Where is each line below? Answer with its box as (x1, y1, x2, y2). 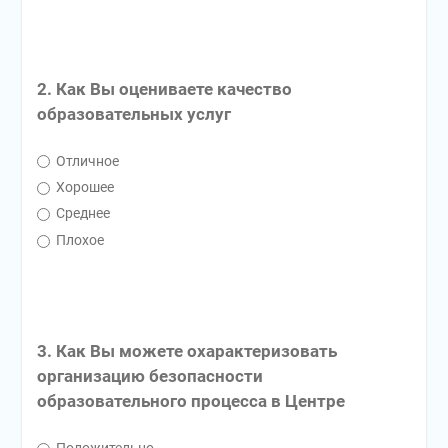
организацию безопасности (36, 365, 263, 386)
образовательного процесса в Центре (36, 390, 345, 411)
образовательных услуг (36, 103, 231, 124)
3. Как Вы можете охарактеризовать (36, 340, 337, 361)
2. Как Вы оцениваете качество (36, 78, 292, 99)
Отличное (52, 152, 119, 169)
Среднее (52, 205, 110, 222)
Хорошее (52, 179, 114, 196)
